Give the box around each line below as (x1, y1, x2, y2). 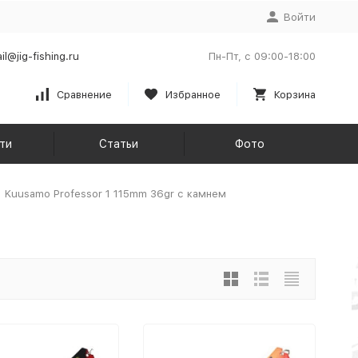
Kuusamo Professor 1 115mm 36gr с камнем (4, 188, 226, 200)
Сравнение (56, 88, 112, 101)
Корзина (273, 88, 316, 101)
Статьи (99, 137, 139, 150)
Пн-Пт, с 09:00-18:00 (208, 50, 316, 62)
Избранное (165, 88, 221, 101)
